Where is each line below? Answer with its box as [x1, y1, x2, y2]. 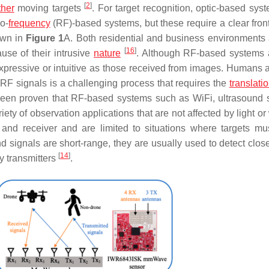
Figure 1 [26, 33, 64, 43]
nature [93, 48, 121, 58]
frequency [8, 18, 50, 28]
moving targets [14, 3, 85, 13]
